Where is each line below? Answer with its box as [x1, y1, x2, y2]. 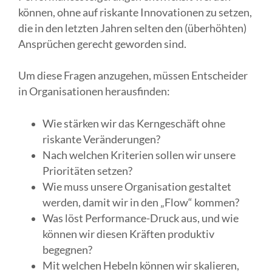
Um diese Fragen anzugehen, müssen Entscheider [18, 69, 248, 83]
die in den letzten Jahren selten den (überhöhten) [18, 21, 246, 35]
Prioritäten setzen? [42, 164, 132, 177]
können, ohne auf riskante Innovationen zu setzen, [18, 5, 252, 19]
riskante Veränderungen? [42, 132, 160, 146]
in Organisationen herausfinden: [18, 85, 170, 98]
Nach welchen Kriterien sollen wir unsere [42, 148, 236, 161]
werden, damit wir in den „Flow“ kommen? [42, 195, 239, 209]
